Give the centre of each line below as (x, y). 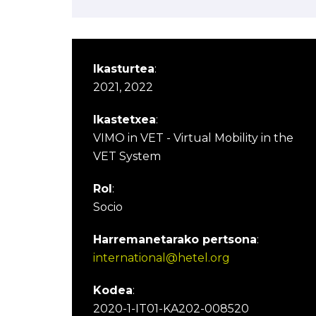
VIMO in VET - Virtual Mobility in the (193, 138)
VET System (127, 156)
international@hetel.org (162, 258)
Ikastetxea (124, 120)
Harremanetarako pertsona (175, 239)
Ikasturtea (124, 69)
